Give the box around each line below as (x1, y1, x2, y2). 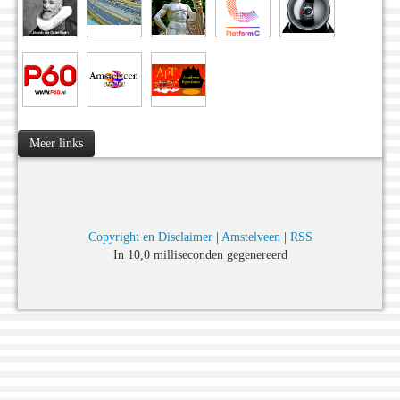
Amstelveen (221, 230, 280, 245)
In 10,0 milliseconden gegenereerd (112, 248, 287, 262)
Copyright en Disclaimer (87, 230, 212, 245)
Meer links (29, 137, 83, 151)
